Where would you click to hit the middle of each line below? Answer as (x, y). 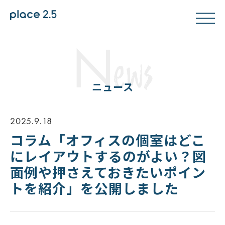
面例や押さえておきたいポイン (108, 172)
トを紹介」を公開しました (94, 188)
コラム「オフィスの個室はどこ (108, 140)
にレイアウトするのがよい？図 (108, 156)
